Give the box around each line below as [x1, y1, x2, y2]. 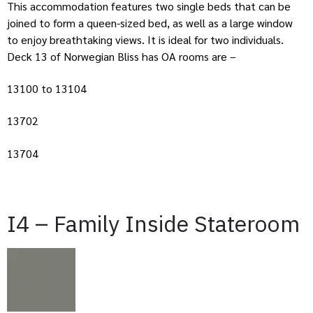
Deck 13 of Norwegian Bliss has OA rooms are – [7, 48, 239, 64]
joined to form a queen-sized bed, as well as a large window [7, 15, 293, 30]
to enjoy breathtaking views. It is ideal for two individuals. [7, 31, 284, 47]
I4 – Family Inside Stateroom [7, 208, 300, 238]
